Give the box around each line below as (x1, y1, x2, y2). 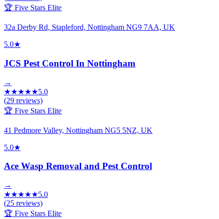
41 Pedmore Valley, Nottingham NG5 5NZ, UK (4, 126, 153, 134)
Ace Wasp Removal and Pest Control (4, 161, 152, 172)
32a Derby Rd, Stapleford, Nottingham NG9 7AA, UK (4, 23, 175, 32)
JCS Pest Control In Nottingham (4, 58, 135, 68)
